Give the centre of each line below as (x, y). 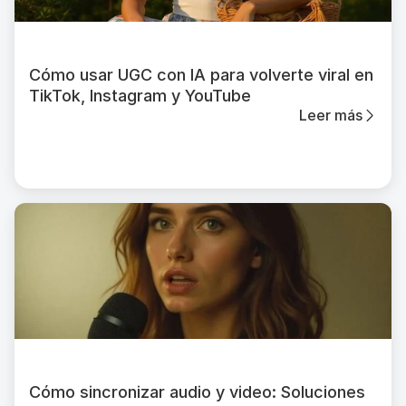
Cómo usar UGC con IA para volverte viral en (201, 75)
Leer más (331, 115)
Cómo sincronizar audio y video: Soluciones (197, 392)
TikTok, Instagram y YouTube (140, 96)
